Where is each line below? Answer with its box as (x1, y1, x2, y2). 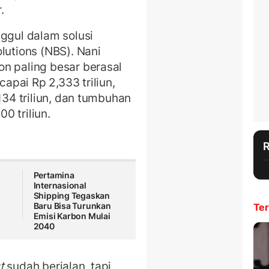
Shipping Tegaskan (33, 190, 110, 201)
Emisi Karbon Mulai (33, 210, 110, 221)
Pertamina (33, 169, 74, 180)
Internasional (33, 180, 86, 190)
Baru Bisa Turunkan (33, 200, 111, 211)
